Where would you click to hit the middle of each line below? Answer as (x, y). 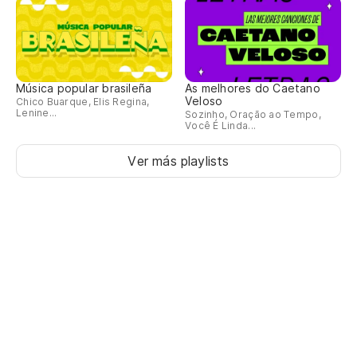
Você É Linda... (221, 125)
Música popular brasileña (84, 88)
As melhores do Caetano (253, 88)
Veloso (204, 100)
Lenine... (37, 112)
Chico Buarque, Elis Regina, (83, 101)
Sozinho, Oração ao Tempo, (253, 114)
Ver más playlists (178, 161)
